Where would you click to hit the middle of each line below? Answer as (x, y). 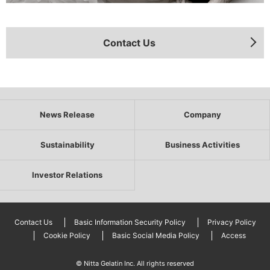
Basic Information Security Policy (130, 222)
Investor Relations (67, 175)
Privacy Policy (231, 222)
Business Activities (202, 145)
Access (233, 236)
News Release (67, 115)
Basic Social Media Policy (155, 236)
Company (202, 115)
